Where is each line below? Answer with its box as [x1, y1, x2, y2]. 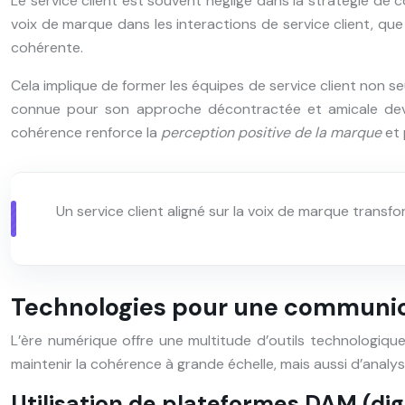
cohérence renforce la [11, 122, 161, 142]
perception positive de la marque [161, 122, 385, 142]
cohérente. [11, 37, 83, 57]
